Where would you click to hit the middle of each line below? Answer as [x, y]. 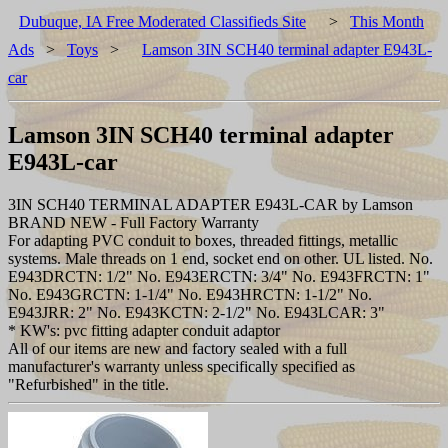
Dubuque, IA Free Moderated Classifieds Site [162, 21]
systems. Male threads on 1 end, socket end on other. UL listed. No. [220, 258]
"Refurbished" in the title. [88, 384]
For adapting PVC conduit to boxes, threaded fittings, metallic [203, 240]
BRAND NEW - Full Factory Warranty [133, 222]
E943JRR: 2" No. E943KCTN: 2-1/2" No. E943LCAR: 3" [196, 312]
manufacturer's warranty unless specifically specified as [181, 366]
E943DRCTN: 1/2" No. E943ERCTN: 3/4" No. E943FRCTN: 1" [219, 276]
